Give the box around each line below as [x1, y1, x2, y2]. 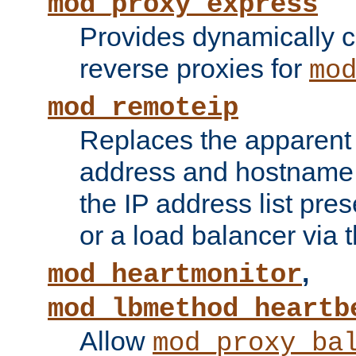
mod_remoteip [48, 93, 238, 124]
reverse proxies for [79, 53, 309, 84]
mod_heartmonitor [48, 260, 302, 291]
